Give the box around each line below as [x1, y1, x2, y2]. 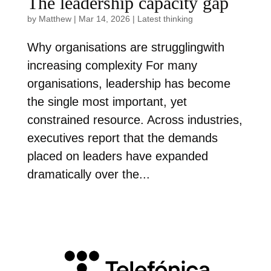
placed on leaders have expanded [27, 149, 208, 163]
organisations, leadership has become [27, 77, 230, 91]
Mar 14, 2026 [78, 14, 130, 24]
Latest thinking [137, 14, 193, 24]
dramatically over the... [27, 168, 150, 181]
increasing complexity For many [27, 59, 197, 73]
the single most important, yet [27, 95, 191, 109]
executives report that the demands [27, 131, 218, 145]
